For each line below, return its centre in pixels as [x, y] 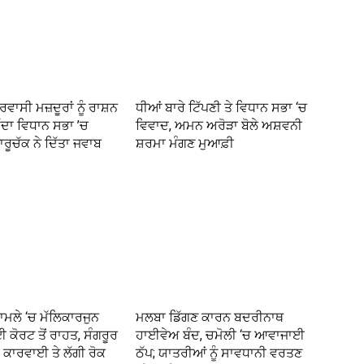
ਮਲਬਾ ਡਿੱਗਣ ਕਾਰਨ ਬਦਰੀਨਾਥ [210, 318]
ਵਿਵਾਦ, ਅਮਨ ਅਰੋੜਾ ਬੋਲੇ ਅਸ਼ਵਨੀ [219, 126]
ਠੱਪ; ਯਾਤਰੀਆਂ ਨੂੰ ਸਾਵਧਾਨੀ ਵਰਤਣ [219, 353]
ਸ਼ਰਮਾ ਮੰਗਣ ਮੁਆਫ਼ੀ [185, 144]
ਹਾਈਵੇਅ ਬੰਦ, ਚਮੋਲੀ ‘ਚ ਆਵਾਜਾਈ [221, 336]
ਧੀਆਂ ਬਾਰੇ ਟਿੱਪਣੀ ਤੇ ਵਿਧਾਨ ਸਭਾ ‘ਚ [222, 108]
